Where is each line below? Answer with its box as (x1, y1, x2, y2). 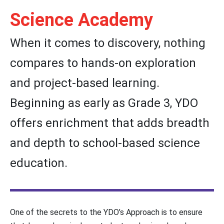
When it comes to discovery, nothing (10, 35, 205, 50)
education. (10, 155, 67, 170)
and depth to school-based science (10, 135, 200, 150)
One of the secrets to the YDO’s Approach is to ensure (10, 207, 202, 217)
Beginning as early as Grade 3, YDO (10, 95, 198, 110)
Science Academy (10, 9, 153, 30)
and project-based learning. (10, 75, 159, 90)
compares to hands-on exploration (10, 55, 196, 70)
